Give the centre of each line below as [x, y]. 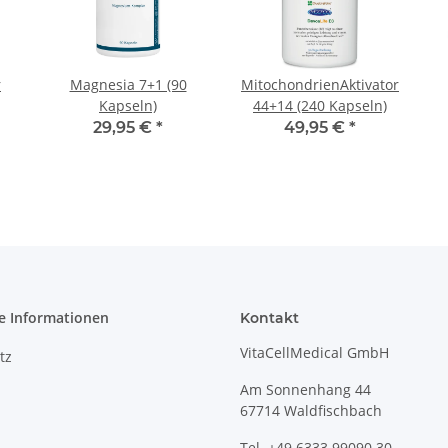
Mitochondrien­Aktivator [320, 85]
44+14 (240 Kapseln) [320, 106]
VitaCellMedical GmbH [314, 353]
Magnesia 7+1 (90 [128, 85]
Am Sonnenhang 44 [305, 390]
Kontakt [269, 318]
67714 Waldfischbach [311, 411]
